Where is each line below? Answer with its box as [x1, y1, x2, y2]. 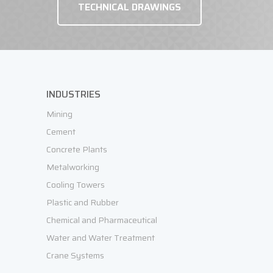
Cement [46, 125, 76, 138]
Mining [46, 107, 73, 121]
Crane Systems [46, 249, 104, 262]
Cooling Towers [46, 178, 105, 191]
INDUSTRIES [46, 87, 101, 102]
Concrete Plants [46, 143, 107, 156]
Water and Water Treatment [46, 231, 155, 244]
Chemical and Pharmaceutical [46, 213, 157, 227]
